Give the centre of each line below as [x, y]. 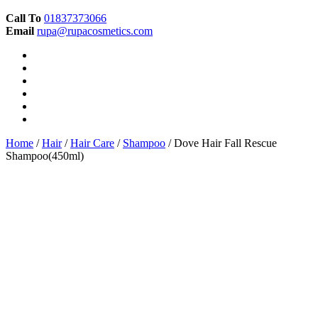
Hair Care [92, 143]
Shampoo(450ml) [45, 155]
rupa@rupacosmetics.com [95, 31]
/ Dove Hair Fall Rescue [221, 143]
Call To [23, 18]
